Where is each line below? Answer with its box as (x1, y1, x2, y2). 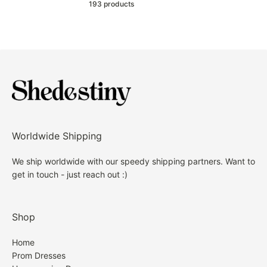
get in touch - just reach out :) (12, 169, 128, 179)
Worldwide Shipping (12, 130, 102, 142)
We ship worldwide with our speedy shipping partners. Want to (12, 156, 255, 166)
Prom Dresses (12, 250, 66, 260)
